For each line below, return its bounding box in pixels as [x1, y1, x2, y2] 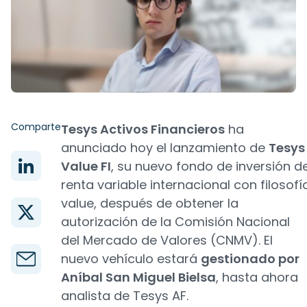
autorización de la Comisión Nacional [61, 213, 290, 230]
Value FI [61, 158, 111, 175]
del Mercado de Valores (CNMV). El [61, 232, 273, 249]
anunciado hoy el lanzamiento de [61, 139, 269, 156]
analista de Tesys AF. [61, 287, 188, 304]
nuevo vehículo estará [61, 250, 201, 267]
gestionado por [201, 250, 299, 267]
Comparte [11, 120, 61, 134]
